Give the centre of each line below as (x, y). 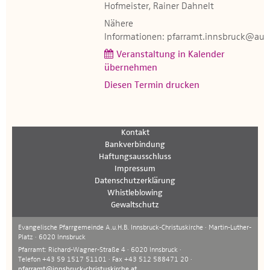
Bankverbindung (135, 145)
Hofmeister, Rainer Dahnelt (159, 7)
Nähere (119, 24)
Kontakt (135, 133)
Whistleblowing (135, 193)
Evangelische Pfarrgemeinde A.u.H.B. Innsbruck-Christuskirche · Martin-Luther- (135, 228)
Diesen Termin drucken (152, 86)
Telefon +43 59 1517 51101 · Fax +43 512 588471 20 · (105, 260)
